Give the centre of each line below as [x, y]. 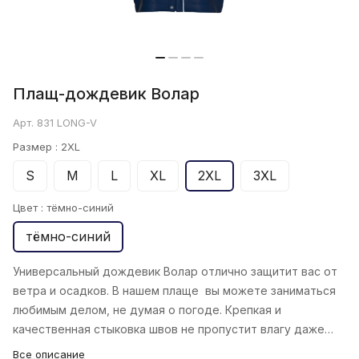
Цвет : [30, 208]
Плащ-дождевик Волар [106, 94]
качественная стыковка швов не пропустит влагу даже [169, 329]
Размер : [37, 147]
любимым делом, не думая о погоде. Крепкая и [147, 310]
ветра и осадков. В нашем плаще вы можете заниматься [174, 291]
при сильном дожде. [71, 349]
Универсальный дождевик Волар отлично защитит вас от [175, 272]
